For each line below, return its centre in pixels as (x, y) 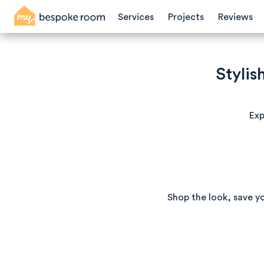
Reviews (235, 17)
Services (136, 17)
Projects (186, 17)
